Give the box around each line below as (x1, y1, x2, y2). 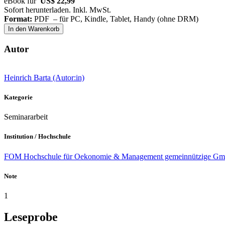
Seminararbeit (4, 113, 48, 122)
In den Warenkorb (8, 25, 59, 33)
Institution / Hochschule (4, 133, 71, 141)
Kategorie (4, 93, 33, 101)
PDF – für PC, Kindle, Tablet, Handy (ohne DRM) (32, 15, 198, 24)
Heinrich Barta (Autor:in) (4, 73, 84, 82)
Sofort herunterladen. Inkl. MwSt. (4, 6, 111, 15)
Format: (4, 15, 32, 24)
